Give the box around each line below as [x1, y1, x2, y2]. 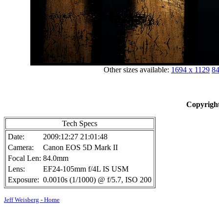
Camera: [8, 143, 34, 152]
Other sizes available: [104, 66, 171, 74]
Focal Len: [8, 154, 41, 162]
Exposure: [8, 175, 39, 184]
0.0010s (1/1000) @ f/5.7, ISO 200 [43, 175, 152, 184]
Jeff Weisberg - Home [4, 196, 60, 203]
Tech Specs [62, 119, 97, 128]
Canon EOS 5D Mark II [43, 143, 118, 152]
